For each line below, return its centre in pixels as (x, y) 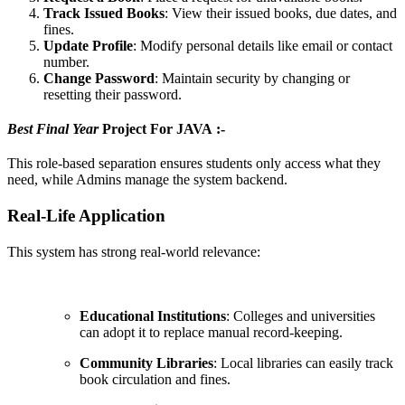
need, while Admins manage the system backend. (147, 179)
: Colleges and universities (301, 316)
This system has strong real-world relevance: (134, 251)
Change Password (99, 78)
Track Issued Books (104, 13)
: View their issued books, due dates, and (281, 13)
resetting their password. (113, 94)
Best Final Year (55, 128)
